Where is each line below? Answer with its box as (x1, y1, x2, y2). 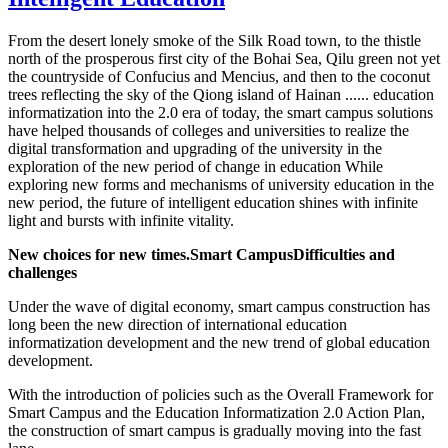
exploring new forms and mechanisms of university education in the (8, 176, 434, 194)
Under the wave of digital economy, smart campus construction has (8, 298, 430, 316)
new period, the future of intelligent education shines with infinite (8, 194, 418, 212)
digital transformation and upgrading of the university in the (8, 140, 382, 158)
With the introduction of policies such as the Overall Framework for (8, 386, 433, 404)
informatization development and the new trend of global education (8, 334, 430, 352)
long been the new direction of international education (8, 316, 347, 334)
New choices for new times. (8, 246, 190, 264)
